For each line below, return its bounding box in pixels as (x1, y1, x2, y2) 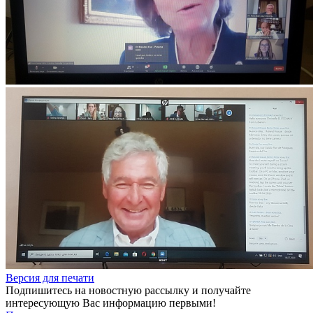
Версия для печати (6, 272, 94, 284)
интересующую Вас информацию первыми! (6, 297, 216, 310)
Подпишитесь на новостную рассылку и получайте (6, 284, 251, 297)
